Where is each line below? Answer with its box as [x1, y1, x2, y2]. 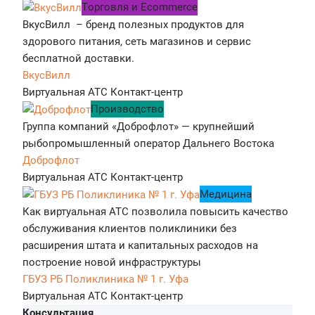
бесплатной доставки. [22, 51, 137, 65]
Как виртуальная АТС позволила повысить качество [22, 205, 288, 218]
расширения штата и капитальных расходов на [22, 238, 258, 252]
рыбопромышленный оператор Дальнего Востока [22, 136, 274, 150]
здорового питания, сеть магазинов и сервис [22, 34, 251, 48]
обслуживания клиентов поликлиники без [22, 221, 237, 235]
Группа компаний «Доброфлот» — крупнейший [22, 120, 255, 133]
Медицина [200, 187, 252, 200]
